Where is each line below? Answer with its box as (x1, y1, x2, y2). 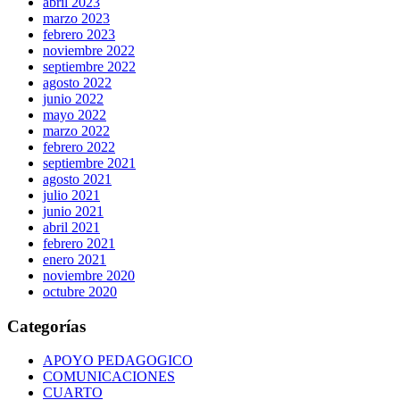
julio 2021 (43, 187, 100, 203)
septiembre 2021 (43, 154, 136, 171)
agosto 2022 (43, 74, 112, 90)
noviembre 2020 (43, 267, 135, 283)
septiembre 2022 (43, 58, 136, 74)
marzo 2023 (43, 10, 110, 26)
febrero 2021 (43, 235, 115, 251)
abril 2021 (43, 219, 100, 235)
